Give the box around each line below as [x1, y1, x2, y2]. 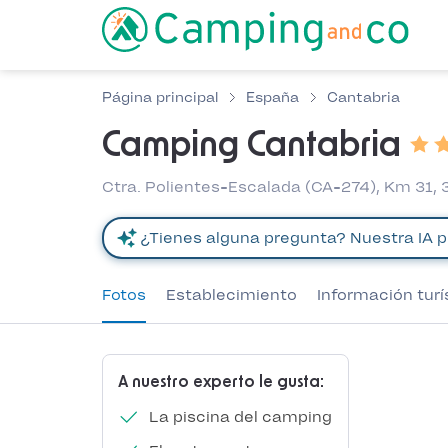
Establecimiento [166, 286, 297, 304]
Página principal [102, 89, 218, 106]
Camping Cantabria [102, 129, 401, 163]
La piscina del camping [144, 408, 332, 426]
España [246, 89, 299, 106]
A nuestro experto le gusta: [118, 374, 324, 390]
